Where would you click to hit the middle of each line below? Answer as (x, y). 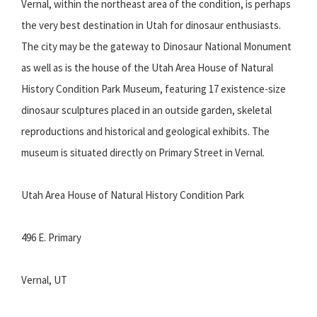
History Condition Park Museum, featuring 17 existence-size (154, 89)
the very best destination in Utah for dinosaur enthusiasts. (151, 25)
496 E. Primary (51, 238)
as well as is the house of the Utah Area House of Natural (147, 68)
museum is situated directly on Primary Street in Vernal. (143, 153)
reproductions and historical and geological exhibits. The (145, 132)
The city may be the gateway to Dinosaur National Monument (156, 47)
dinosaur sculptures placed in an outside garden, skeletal (146, 110)
